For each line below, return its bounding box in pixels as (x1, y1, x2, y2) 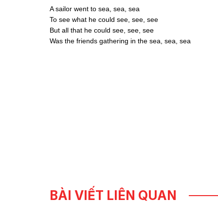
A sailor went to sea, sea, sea (50, 5, 140, 13)
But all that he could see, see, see (50, 26, 154, 35)
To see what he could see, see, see (50, 16, 158, 24)
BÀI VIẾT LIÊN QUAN (50, 188, 177, 203)
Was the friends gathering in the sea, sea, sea (50, 37, 191, 45)
